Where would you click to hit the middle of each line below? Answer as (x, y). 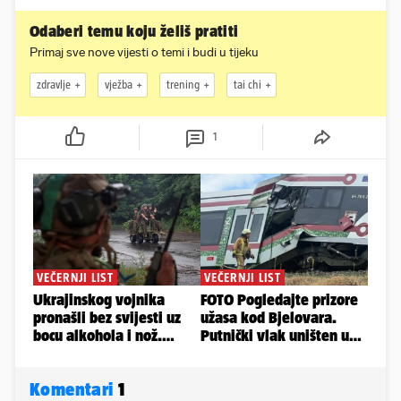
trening (183, 85)
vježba (119, 85)
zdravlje (54, 85)
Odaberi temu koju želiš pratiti (134, 31)
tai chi (247, 85)
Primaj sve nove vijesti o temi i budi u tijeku (144, 52)
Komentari (74, 388)
